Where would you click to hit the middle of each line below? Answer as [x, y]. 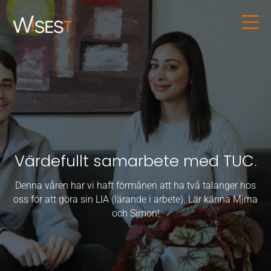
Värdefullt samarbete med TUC [134, 161]
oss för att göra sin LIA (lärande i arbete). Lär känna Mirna [135, 199]
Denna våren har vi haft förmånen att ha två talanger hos [135, 185]
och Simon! [135, 213]
